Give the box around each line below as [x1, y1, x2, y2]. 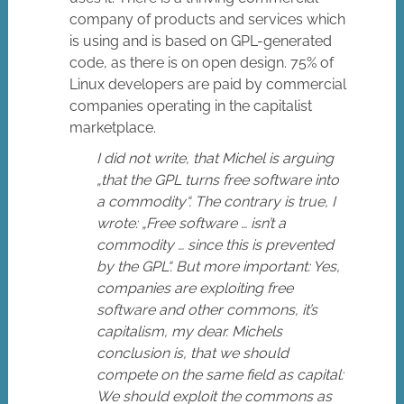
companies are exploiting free [96, 280, 294, 298]
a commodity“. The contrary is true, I [96, 193, 336, 211]
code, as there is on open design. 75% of [69, 54, 335, 72]
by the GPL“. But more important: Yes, [96, 258, 341, 276]
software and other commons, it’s [96, 301, 318, 319]
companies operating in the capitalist [69, 97, 313, 115]
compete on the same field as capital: [96, 366, 344, 384]
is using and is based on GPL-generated [69, 32, 333, 50]
